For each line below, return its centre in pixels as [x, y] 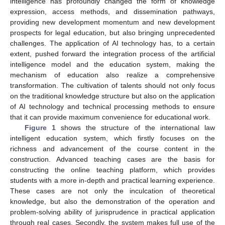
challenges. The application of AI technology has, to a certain [113, 43]
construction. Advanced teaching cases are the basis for [113, 159]
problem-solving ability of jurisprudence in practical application [113, 212]
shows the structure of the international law [135, 128]
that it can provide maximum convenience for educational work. [110, 117]
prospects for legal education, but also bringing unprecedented [113, 33]
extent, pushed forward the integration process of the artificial [113, 54]
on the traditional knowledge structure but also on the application [113, 96]
